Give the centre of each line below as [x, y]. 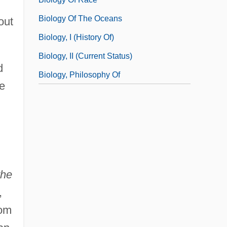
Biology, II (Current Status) [85, 56]
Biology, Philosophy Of [79, 75]
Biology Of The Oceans [80, 19]
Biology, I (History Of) [76, 37]
